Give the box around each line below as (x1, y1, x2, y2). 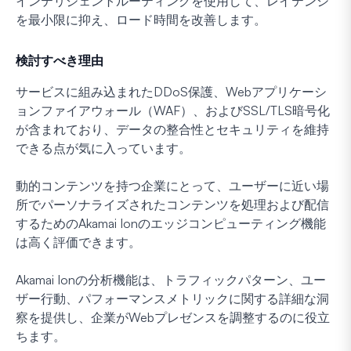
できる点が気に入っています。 (16, 139, 191, 156)
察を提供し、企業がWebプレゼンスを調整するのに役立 (16, 309, 330, 325)
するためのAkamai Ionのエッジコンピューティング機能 (16, 215, 326, 231)
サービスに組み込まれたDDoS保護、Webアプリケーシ (16, 83, 327, 100)
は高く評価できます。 (16, 233, 141, 250)
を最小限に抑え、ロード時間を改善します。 (16, 11, 266, 27)
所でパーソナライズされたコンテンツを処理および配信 (16, 196, 329, 212)
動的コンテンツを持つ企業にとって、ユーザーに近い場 (16, 177, 329, 194)
